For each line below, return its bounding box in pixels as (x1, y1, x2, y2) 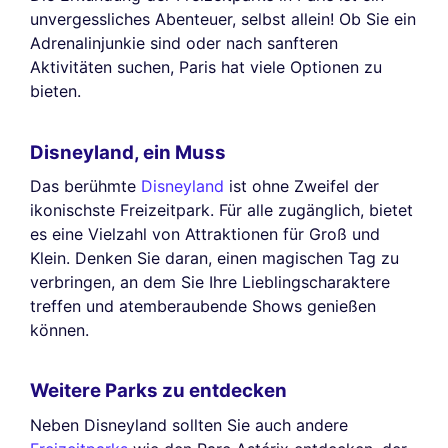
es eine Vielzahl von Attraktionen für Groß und (30, 223, 380, 244)
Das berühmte (30, 175, 141, 196)
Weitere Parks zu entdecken (30, 379, 287, 403)
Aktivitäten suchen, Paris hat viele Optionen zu (30, 57, 382, 78)
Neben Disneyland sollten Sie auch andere (30, 414, 348, 435)
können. (30, 319, 89, 340)
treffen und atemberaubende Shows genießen (30, 295, 376, 316)
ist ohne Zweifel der (224, 175, 379, 196)
